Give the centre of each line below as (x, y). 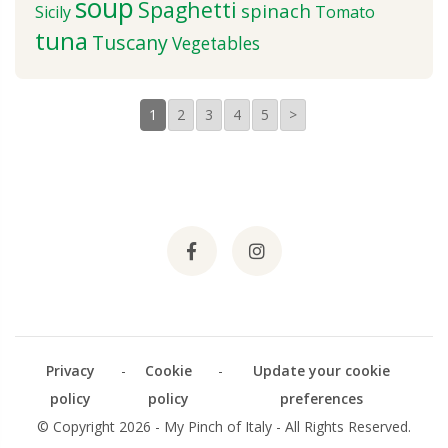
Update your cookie (322, 371)
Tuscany (130, 43)
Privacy (70, 371)
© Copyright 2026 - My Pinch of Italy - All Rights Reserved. (224, 427)
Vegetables (216, 44)
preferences (322, 399)
